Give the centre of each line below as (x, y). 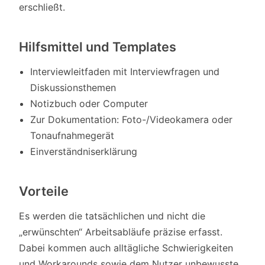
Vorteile (44, 191)
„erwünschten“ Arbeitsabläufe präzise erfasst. (121, 232)
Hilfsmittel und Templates (98, 46)
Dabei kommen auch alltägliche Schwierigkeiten (126, 248)
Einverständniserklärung (84, 151)
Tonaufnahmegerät (72, 135)
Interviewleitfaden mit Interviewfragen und (125, 71)
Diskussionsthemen (73, 87)
